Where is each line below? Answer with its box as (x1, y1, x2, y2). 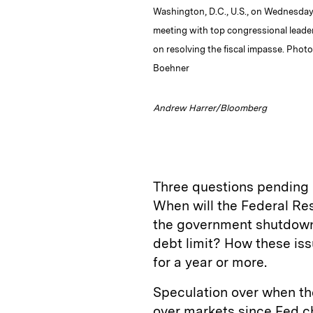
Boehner (153, 62, 189, 73)
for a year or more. (153, 254, 267, 270)
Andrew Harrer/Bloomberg (153, 102, 267, 113)
